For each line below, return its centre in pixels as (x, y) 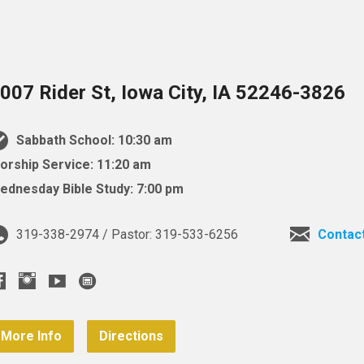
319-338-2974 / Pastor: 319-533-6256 (126, 235)
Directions (132, 336)
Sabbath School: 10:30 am (93, 141)
